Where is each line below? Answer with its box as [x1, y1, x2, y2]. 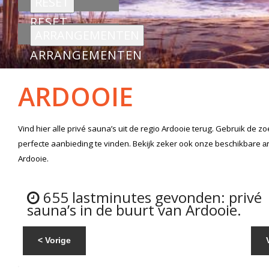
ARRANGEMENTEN [30, 47, 142, 63]
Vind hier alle [18, 123, 67, 134]
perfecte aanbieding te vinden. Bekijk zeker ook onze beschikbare [18, 138, 262, 149]
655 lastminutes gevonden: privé [40, 187, 262, 207]
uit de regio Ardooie [118, 123, 190, 134]
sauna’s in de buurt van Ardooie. [27, 200, 241, 220]
